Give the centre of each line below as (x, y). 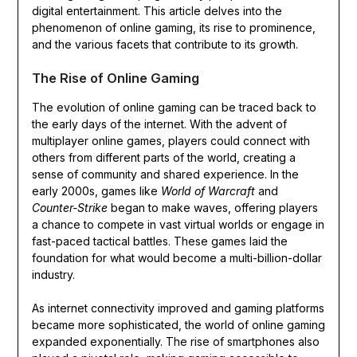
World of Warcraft (208, 191)
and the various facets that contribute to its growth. (165, 45)
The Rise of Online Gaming (115, 78)
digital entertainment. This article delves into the (157, 11)
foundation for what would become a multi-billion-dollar (177, 258)
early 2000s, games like (96, 191)
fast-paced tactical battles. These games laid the (159, 241)
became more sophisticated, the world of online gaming (178, 325)
